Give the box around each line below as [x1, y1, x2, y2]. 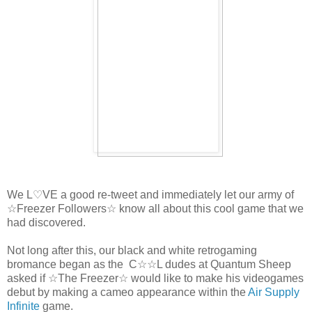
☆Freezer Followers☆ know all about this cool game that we [7, 202, 304, 214]
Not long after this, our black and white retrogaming [7, 244, 257, 256]
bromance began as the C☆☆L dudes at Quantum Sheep [7, 258, 291, 270]
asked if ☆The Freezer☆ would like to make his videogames [7, 272, 304, 284]
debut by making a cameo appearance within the [7, 286, 248, 298]
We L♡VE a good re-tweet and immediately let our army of [7, 188, 294, 201]
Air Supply [248, 286, 299, 298]
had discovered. [7, 216, 86, 228]
